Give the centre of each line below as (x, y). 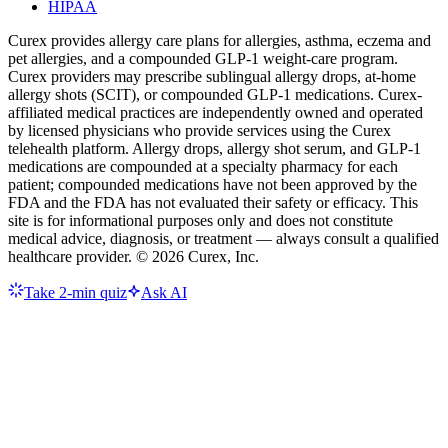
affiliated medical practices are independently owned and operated (215, 112)
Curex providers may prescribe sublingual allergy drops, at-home (212, 76)
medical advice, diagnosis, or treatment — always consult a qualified (223, 238)
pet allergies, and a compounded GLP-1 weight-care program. (203, 58)
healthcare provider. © (80, 256)
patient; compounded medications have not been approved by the (212, 184)
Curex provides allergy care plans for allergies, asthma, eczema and (219, 40)
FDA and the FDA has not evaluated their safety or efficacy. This (213, 202)
